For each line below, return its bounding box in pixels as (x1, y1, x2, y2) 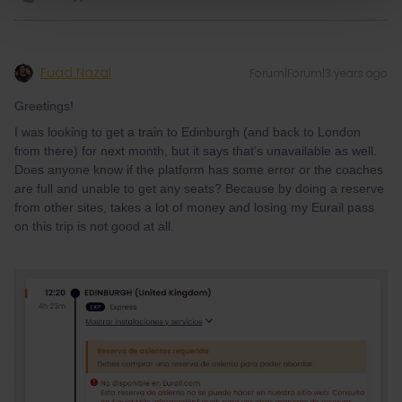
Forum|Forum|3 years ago (249, 66, 388, 81)
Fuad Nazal (40, 64, 111, 82)
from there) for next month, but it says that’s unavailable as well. (14, 144, 377, 158)
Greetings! (14, 99, 74, 113)
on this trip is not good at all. (14, 219, 174, 233)
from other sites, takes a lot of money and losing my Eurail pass (14, 200, 374, 214)
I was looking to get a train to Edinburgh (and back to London (14, 125, 361, 139)
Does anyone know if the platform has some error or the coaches (14, 162, 383, 177)
